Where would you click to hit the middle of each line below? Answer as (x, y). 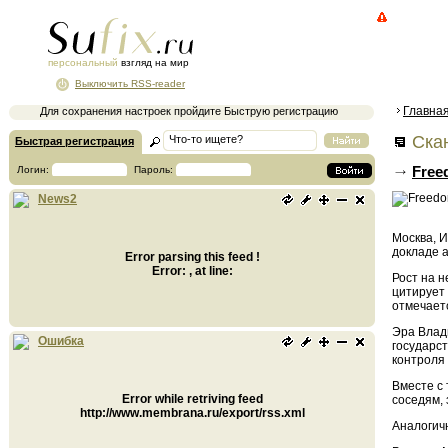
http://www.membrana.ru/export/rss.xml (192, 413)
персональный (83, 62)
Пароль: (153, 169)
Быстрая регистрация (74, 141)
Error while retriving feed (192, 399)
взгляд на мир (153, 62)
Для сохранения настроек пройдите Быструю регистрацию (189, 111)
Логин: (34, 169)
